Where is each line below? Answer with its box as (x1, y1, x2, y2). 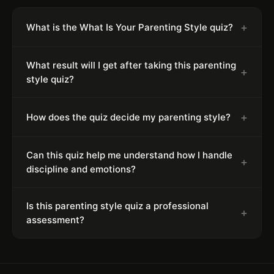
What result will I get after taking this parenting (26, 59, 236, 71)
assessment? (26, 213, 84, 226)
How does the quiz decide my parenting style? (26, 111, 231, 123)
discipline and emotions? (26, 163, 136, 175)
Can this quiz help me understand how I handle (26, 149, 232, 161)
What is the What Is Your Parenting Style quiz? (26, 21, 233, 33)
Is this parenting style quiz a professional (26, 199, 209, 212)
